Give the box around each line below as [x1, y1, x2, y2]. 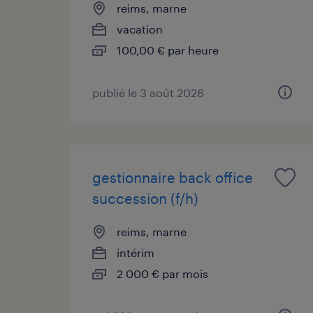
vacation [117, 22, 163, 36]
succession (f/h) [92, 189, 198, 207]
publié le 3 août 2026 [92, 85, 204, 99]
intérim [117, 245, 154, 259]
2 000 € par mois [117, 266, 208, 280]
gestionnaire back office [92, 168, 253, 186]
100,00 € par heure [117, 43, 219, 57]
